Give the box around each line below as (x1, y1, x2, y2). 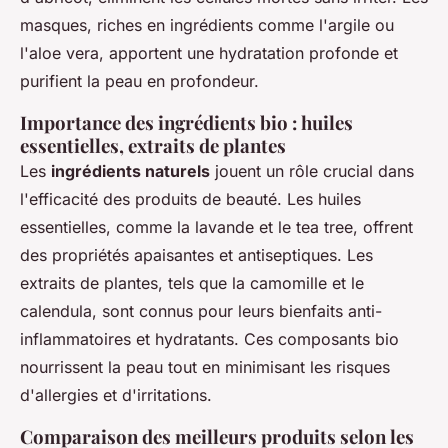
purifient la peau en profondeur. (20, 71, 259, 91)
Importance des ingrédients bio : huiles (20, 110, 353, 135)
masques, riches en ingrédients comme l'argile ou (20, 15, 394, 35)
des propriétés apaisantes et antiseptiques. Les (20, 245, 373, 265)
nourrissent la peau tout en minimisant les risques (20, 357, 390, 377)
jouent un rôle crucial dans (210, 161, 414, 181)
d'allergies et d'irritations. (20, 385, 212, 405)
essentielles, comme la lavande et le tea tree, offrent (20, 217, 413, 237)
